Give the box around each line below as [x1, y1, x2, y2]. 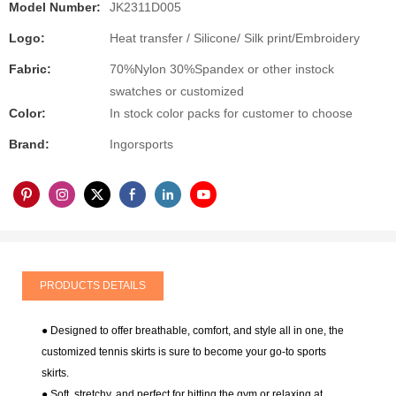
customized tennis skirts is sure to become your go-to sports [42, 346, 327, 359]
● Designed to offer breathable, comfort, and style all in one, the [42, 324, 345, 338]
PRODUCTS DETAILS [40, 278, 146, 292]
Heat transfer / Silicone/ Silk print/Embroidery [110, 31, 360, 46]
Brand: [9, 137, 49, 152]
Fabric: [9, 62, 51, 77]
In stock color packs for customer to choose [110, 106, 353, 121]
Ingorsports [110, 137, 173, 152]
